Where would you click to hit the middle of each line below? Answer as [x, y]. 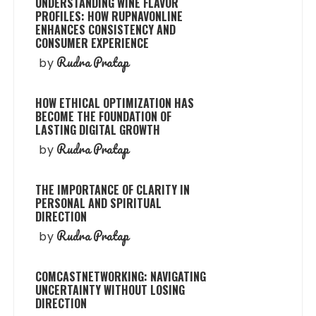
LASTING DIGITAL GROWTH [98, 129]
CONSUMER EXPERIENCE [92, 43]
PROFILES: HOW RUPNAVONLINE [109, 16]
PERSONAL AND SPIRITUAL [99, 203]
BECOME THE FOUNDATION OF [104, 116]
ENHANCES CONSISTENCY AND [106, 29]
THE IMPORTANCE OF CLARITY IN [113, 189]
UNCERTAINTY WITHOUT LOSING [110, 290]
